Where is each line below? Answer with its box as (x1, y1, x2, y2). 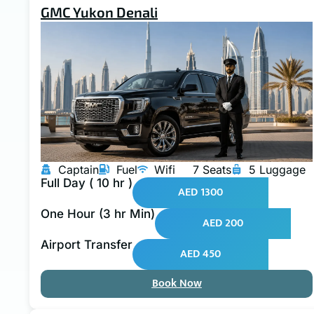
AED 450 (180, 244, 221, 264)
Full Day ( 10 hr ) (41, 175, 132, 190)
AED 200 (203, 213, 243, 233)
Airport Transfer (41, 237, 132, 252)
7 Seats (193, 162, 231, 177)
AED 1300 (178, 182, 223, 202)
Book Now (151, 273, 202, 293)
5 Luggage (248, 162, 306, 177)
